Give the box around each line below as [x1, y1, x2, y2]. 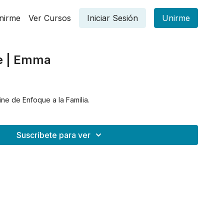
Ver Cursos [28, 13, 71, 23]
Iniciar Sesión [87, 13, 138, 23]
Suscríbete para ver [16, 130, 90, 140]
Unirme [162, 13, 190, 23]
